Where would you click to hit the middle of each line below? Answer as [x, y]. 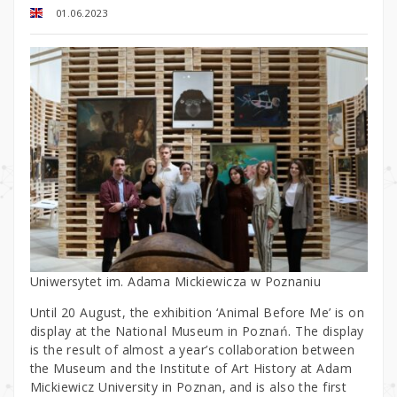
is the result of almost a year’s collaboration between [192, 349]
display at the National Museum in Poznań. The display [197, 331]
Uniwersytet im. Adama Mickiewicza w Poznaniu [175, 281]
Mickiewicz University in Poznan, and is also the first [188, 386]
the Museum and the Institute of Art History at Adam [191, 368]
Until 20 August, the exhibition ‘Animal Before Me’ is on [197, 312]
